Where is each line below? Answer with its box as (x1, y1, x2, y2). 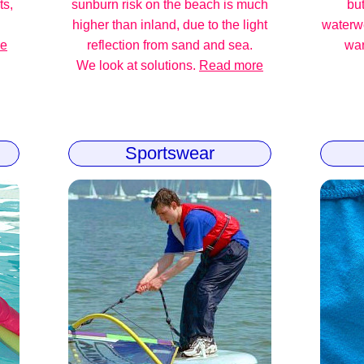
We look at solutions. (76, 58, 199, 72)
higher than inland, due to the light (72, 18, 267, 32)
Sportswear (125, 143, 214, 163)
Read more (199, 58, 263, 72)
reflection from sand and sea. (87, 38, 253, 52)
